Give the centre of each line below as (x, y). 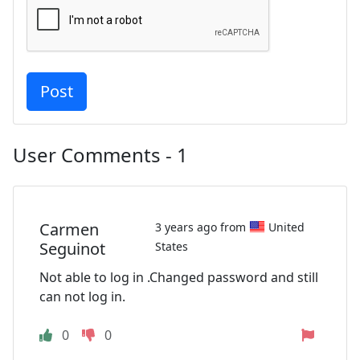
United (286, 227)
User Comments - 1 (100, 154)
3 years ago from (202, 227)
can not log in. (82, 297)
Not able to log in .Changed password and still (179, 278)
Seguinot (72, 249)
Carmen (69, 230)
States (171, 247)
